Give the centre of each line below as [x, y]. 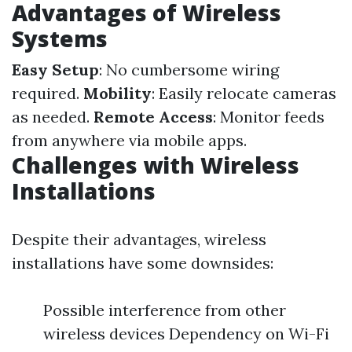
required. [48, 93]
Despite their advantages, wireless [139, 239]
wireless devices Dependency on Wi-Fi [186, 334]
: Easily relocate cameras [244, 93]
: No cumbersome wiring [189, 70]
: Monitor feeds [269, 117]
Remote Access [153, 117]
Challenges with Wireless [156, 165]
